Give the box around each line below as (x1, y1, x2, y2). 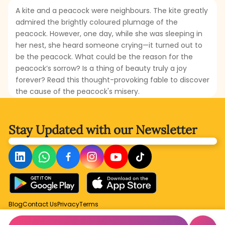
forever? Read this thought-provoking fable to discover (16, 75, 209, 85)
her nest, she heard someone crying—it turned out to (16, 40, 202, 51)
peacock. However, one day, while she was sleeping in (16, 29, 202, 39)
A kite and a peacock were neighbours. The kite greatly (16, 6, 208, 16)
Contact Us (22, 199, 57, 208)
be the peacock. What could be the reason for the (16, 52, 193, 62)
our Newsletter (113, 122, 197, 138)
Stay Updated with (8, 122, 114, 138)
